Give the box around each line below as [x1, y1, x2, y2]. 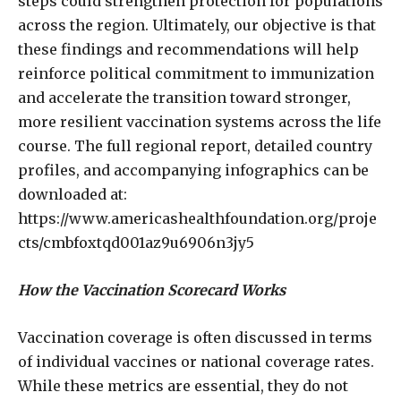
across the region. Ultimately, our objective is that [18, 15, 376, 34]
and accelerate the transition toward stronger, [18, 88, 351, 107]
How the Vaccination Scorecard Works [18, 280, 286, 299]
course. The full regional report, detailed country [18, 136, 372, 155]
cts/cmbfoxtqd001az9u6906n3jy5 [18, 233, 254, 252]
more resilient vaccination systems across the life [18, 112, 381, 131]
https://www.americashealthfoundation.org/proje [18, 209, 377, 227]
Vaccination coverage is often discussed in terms [18, 328, 372, 346]
